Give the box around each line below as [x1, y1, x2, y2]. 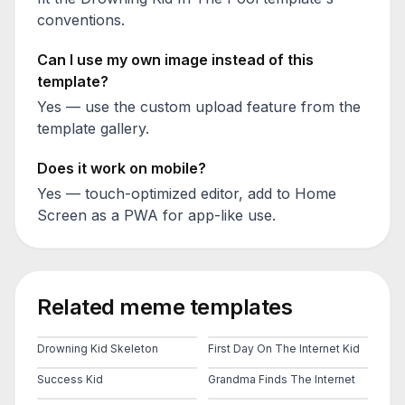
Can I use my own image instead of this [37, 51, 314, 69]
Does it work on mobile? [37, 159, 206, 177]
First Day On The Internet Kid [208, 342, 360, 355]
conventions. [37, 11, 125, 29]
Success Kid [37, 372, 103, 386]
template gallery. [37, 119, 149, 137]
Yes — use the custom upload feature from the [37, 98, 361, 116]
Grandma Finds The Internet [208, 372, 355, 386]
